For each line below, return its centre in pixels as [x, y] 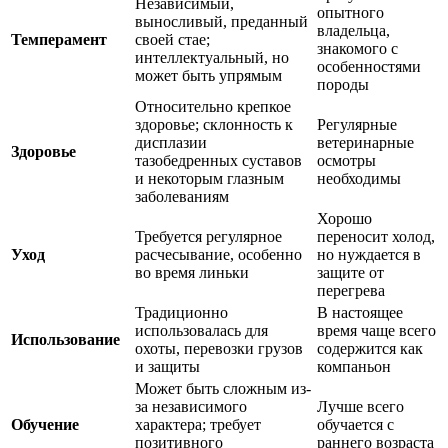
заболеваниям [182, 197]
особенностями [369, 67]
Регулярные [357, 125]
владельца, [353, 31]
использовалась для [201, 331]
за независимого [191, 407]
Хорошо [344, 219]
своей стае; [172, 40]
